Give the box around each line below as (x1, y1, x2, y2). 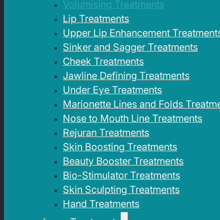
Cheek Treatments (63, 55, 144, 67)
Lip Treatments (63, 12, 129, 25)
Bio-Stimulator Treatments (63, 169, 180, 181)
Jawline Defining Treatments (63, 69, 190, 82)
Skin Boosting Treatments (63, 140, 177, 153)
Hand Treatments (63, 197, 139, 210)
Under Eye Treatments (63, 83, 162, 96)
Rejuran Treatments (63, 126, 149, 138)
